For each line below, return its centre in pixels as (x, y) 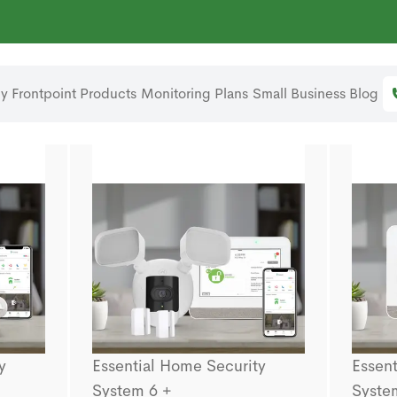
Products (109, 93)
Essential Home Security (179, 366)
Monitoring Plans (194, 93)
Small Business (299, 93)
